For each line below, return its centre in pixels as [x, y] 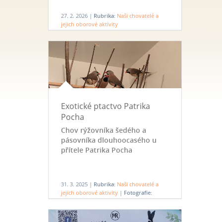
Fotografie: [138, 193]
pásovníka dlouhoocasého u [109, 140]
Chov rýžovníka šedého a [103, 130]
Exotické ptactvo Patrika [105, 106]
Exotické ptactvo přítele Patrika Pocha [109, 201]
